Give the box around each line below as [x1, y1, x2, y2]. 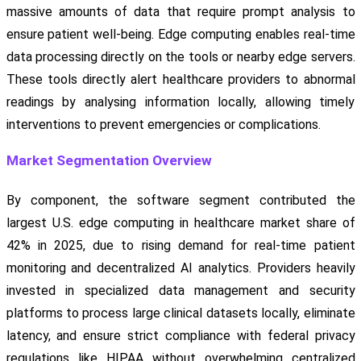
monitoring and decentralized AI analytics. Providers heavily [6, 260, 355, 276]
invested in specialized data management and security [6, 283, 355, 299]
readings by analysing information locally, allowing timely [6, 94, 355, 110]
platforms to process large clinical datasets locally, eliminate [6, 305, 355, 322]
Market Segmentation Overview [6, 152, 212, 169]
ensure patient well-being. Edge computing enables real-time [6, 27, 355, 43]
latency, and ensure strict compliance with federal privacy [6, 328, 355, 344]
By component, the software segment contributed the [6, 193, 355, 209]
